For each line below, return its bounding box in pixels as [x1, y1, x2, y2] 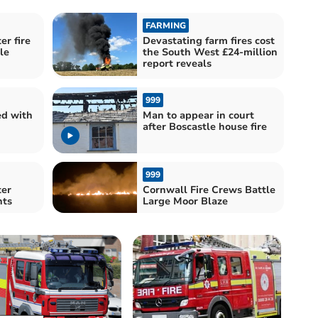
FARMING [146, 19, 186, 31]
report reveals [143, 56, 212, 70]
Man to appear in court [143, 109, 254, 123]
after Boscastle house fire [143, 120, 267, 134]
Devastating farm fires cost [143, 33, 275, 48]
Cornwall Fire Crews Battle [143, 183, 275, 197]
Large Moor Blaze [143, 194, 228, 209]
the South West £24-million [143, 45, 278, 59]
